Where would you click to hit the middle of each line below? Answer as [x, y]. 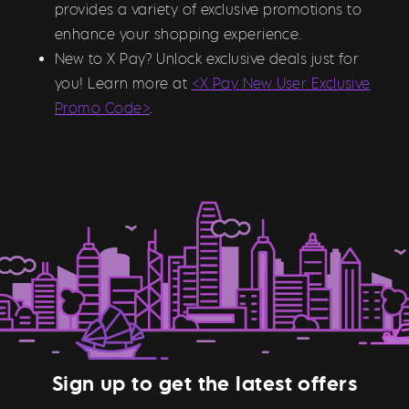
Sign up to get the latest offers [204, 383]
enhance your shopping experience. [178, 34]
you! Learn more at [123, 84]
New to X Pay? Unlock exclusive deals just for [207, 59]
